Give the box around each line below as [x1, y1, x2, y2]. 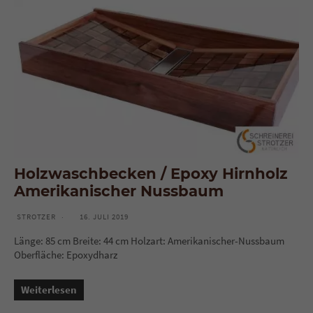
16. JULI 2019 [80, 212, 129, 222]
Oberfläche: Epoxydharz [14, 248, 117, 262]
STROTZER [17, 212, 56, 222]
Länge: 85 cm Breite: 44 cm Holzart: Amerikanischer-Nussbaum [14, 234, 284, 248]
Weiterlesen [21, 283, 77, 297]
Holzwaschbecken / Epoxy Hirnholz [14, 164, 288, 183]
